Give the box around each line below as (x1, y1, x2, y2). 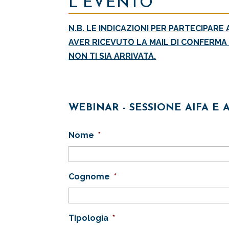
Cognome (68, 172, 110, 181)
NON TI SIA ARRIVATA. (68, 51, 156, 61)
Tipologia (68, 213, 109, 223)
